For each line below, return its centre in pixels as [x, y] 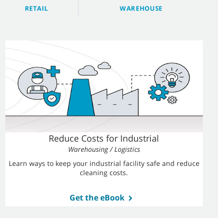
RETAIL [36, 8]
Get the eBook [97, 198]
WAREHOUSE [141, 8]
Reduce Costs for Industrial [104, 138]
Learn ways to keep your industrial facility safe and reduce [104, 163]
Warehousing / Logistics [104, 149]
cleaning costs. [104, 173]
